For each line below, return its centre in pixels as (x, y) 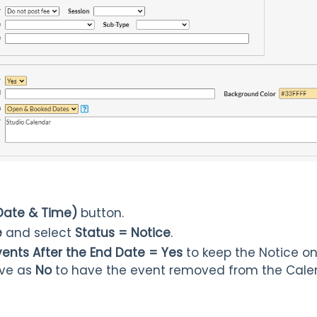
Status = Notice (123, 232)
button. (100, 213)
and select (40, 232)
